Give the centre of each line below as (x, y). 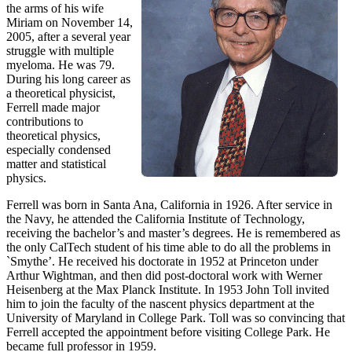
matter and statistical (56, 164)
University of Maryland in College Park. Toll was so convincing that (176, 318)
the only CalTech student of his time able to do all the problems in (169, 247)
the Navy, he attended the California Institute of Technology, (156, 219)
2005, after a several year (68, 37)
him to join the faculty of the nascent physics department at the (160, 304)
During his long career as (68, 79)
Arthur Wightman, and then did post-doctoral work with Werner (164, 276)
